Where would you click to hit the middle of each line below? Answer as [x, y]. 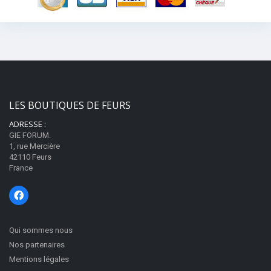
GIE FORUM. [30, 135]
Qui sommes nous [41, 230]
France [21, 168]
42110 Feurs [30, 157]
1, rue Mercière [34, 146]
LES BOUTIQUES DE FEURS [70, 105]
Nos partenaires [37, 245]
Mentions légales [39, 259]
